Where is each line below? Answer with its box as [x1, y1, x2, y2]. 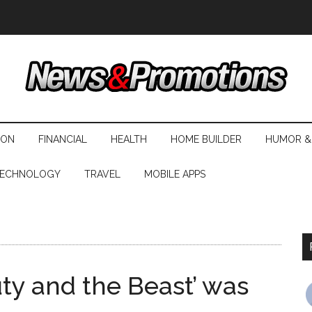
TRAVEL [84, 169, 120, 180]
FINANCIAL [38, 134, 87, 145]
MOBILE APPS [144, 169, 205, 180]
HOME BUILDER [171, 134, 242, 145]
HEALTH [111, 134, 147, 145]
